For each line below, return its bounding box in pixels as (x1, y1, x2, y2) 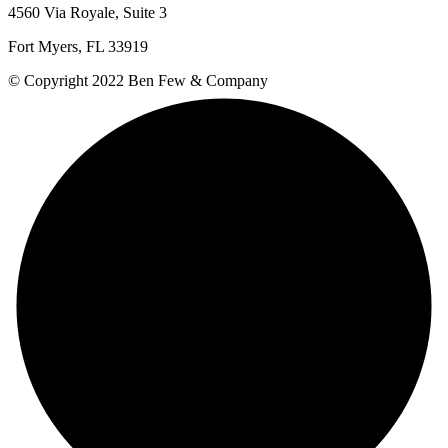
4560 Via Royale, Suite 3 (8, 4, 167, 22)
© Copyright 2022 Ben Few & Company (8, 72, 268, 90)
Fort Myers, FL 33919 (8, 38, 148, 56)
